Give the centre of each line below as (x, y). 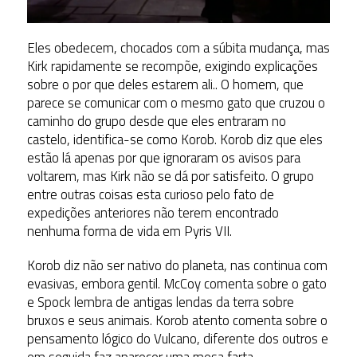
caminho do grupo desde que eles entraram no (156, 121)
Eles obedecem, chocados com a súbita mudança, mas (178, 47)
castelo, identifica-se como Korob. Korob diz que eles (175, 139)
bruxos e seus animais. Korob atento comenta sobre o (177, 320)
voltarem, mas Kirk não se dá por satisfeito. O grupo (170, 176)
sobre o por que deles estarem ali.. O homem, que (165, 84)
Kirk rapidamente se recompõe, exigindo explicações (172, 66)
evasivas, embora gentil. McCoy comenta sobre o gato (177, 283)
